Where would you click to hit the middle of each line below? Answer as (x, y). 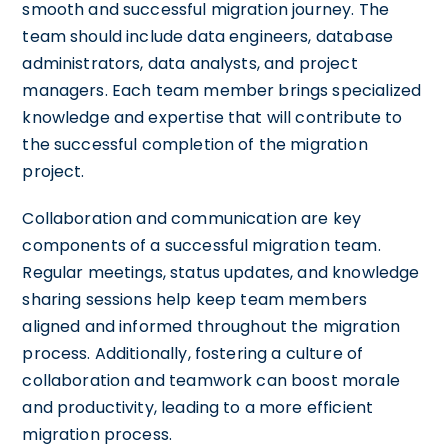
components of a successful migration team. (201, 245)
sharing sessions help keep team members (195, 299)
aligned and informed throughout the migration (211, 326)
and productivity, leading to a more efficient (198, 407)
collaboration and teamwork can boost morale (211, 380)
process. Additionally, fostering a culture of (193, 353)
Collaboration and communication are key (192, 218)
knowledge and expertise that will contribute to (212, 117)
